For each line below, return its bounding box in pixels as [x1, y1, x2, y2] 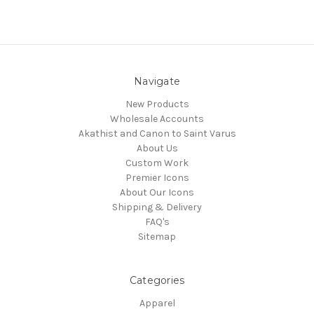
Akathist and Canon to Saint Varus [78, 127, 236, 139]
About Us [136, 142, 178, 154]
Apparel [139, 296, 175, 309]
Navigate [134, 74, 180, 88]
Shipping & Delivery [112, 200, 202, 213]
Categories [129, 273, 185, 287]
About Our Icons [120, 186, 194, 198]
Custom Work [125, 156, 189, 169]
